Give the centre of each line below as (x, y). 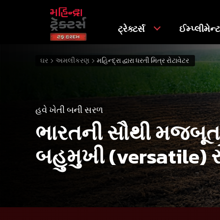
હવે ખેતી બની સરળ (69, 110)
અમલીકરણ (72, 61)
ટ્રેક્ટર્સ (132, 28)
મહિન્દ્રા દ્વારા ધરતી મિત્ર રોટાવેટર (143, 61)
